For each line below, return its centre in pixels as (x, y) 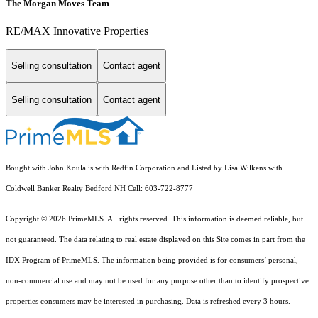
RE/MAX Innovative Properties (77, 31)
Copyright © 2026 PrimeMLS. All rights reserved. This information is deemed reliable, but (154, 219)
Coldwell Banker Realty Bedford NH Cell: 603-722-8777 (99, 189)
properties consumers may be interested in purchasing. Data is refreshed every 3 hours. (148, 302)
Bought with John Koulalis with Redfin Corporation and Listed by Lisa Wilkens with (144, 168)
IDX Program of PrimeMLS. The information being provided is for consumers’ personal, (152, 261)
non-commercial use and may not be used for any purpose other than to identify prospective (157, 281)
